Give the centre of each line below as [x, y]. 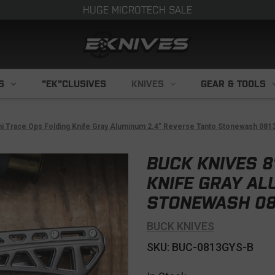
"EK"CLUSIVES [74, 84]
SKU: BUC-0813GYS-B [200, 247]
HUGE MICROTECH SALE [137, 10]
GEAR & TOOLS [234, 84]
